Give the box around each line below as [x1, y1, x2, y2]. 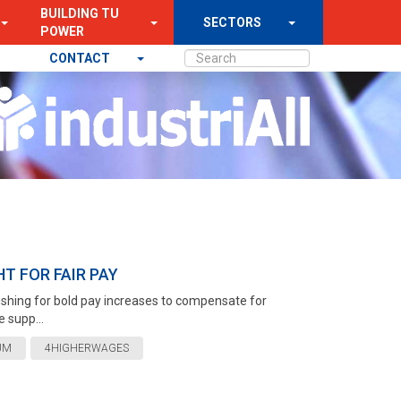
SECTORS [202, 15, 261, 30]
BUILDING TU [39, 6, 119, 21]
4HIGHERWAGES [44, 342, 129, 354]
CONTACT [49, 51, 113, 65]
